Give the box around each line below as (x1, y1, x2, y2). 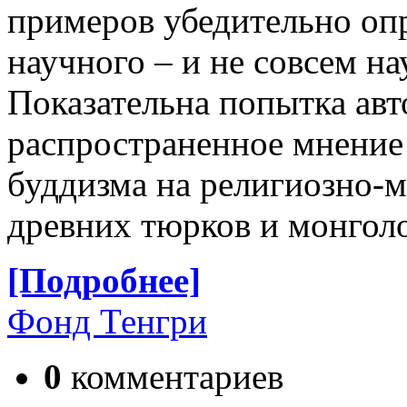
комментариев (62, 356, 283, 396)
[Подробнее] (7, 260, 201, 300)
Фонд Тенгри (7, 301, 207, 341)
